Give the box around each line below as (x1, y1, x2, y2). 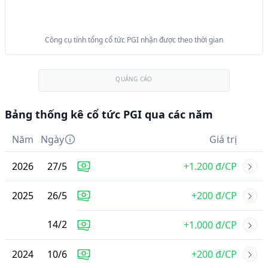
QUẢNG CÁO (115, 75, 153, 83)
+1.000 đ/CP (184, 218, 237, 232)
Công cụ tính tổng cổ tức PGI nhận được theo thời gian (45, 35, 223, 45)
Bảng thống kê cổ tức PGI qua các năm (5, 107, 213, 121)
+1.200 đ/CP (184, 160, 237, 173)
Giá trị (209, 133, 237, 146)
